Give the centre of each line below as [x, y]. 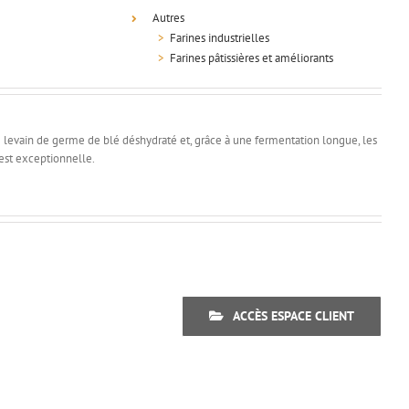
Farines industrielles [219, 38]
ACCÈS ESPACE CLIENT [293, 315]
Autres [168, 18]
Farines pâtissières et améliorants [251, 58]
